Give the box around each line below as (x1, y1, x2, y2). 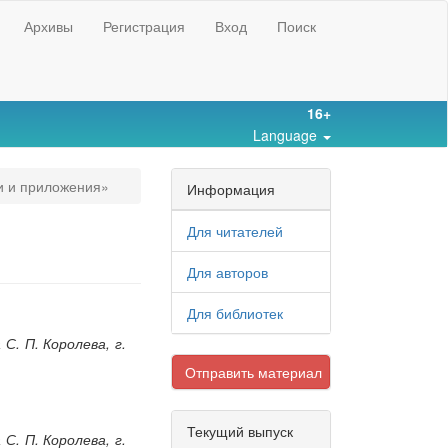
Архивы (24, 16, 73, 36)
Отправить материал (185, 362, 322, 383)
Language (253, 125, 321, 146)
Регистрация (103, 16, 185, 36)
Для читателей (187, 221, 283, 242)
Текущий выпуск (187, 421, 293, 442)
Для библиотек (187, 303, 283, 324)
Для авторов (187, 262, 268, 283)
